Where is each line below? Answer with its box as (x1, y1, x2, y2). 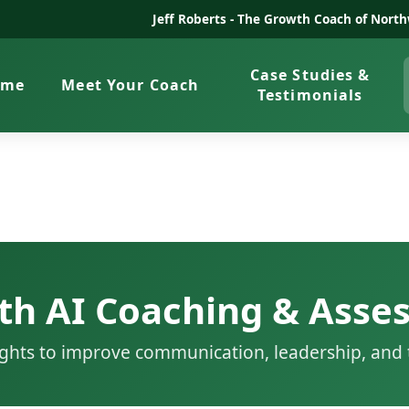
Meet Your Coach (61, 75, 200, 96)
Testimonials (257, 85, 363, 106)
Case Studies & (249, 65, 371, 86)
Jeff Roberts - (152, 10, 237, 27)
